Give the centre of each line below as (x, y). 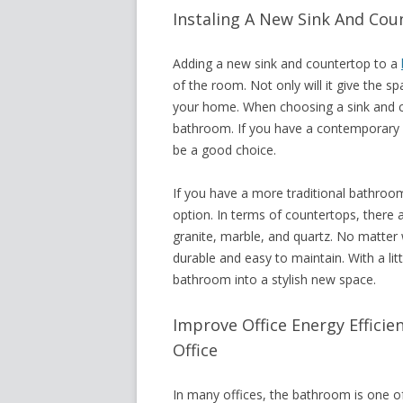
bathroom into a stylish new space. (274, 279)
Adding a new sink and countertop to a (287, 63)
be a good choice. (226, 150)
